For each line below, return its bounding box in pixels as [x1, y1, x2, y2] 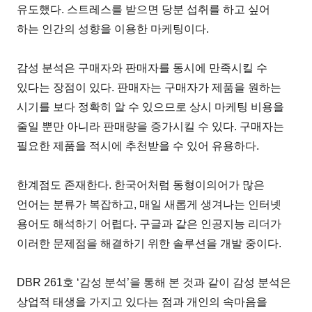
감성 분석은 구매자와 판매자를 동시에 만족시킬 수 [17, 61, 268, 74]
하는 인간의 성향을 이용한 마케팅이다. [17, 22, 210, 35]
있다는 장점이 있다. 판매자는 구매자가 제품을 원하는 [17, 81, 282, 93]
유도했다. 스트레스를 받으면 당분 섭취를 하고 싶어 [17, 3, 271, 15]
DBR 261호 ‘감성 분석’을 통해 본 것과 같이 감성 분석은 [17, 276, 292, 288]
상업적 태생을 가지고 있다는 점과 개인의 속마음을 [17, 295, 268, 308]
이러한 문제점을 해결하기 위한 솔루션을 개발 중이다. [17, 237, 282, 249]
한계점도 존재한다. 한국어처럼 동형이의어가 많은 [17, 178, 265, 191]
